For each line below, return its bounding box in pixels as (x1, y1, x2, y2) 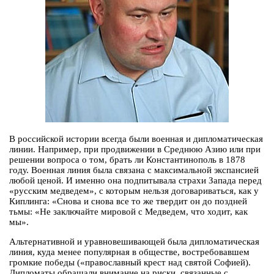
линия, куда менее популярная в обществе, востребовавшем (9, 247, 250, 257)
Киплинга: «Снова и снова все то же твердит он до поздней (9, 196, 247, 207)
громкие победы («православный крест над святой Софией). (9, 257, 251, 268)
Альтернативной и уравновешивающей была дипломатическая (9, 237, 259, 247)
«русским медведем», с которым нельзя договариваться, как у (9, 186, 259, 196)
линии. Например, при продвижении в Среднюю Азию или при (9, 144, 261, 155)
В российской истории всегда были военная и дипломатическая (9, 134, 263, 144)
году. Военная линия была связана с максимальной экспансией (9, 165, 259, 176)
